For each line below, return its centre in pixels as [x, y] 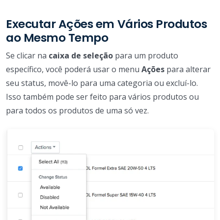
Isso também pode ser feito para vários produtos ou [102, 97]
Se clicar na [27, 56]
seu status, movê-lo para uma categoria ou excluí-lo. [102, 83]
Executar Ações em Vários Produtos [107, 24]
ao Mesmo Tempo [57, 38]
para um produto [146, 56]
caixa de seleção [81, 56]
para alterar [188, 69]
